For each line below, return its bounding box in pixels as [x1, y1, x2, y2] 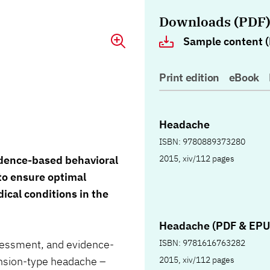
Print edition [159, 71, 219, 85]
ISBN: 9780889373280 [159, 136, 245, 147]
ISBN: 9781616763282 [159, 237, 245, 248]
